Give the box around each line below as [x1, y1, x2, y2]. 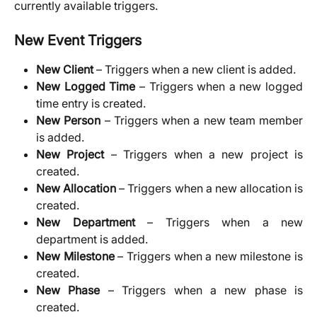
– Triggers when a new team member [100, 113, 303, 128]
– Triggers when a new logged [135, 79, 303, 94]
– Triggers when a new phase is [100, 283, 303, 298]
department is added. [36, 232, 148, 247]
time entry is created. [36, 96, 146, 111]
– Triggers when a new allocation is [116, 181, 303, 196]
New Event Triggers [14, 32, 142, 49]
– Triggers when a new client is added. [93, 62, 296, 76]
